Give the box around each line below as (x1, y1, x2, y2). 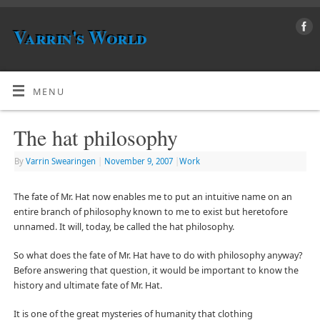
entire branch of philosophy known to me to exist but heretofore (13, 206, 288, 219)
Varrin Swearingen (25, 155, 96, 166)
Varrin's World (14, 24, 147, 51)
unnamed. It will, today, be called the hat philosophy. (13, 221, 234, 234)
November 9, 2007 (104, 155, 173, 166)
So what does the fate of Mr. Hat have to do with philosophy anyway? (13, 249, 302, 261)
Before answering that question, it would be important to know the (13, 264, 299, 276)
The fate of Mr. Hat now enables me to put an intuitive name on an (13, 191, 292, 204)
